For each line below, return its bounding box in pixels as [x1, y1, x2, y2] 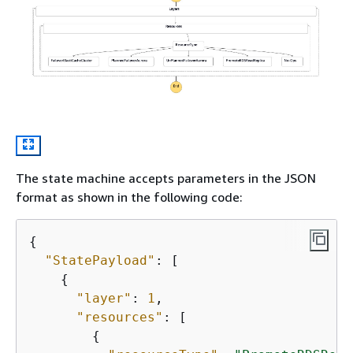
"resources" [76, 309, 163, 325]
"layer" [76, 290, 132, 306]
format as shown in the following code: [16, 188, 243, 205]
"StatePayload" [45, 252, 155, 268]
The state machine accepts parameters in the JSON [16, 169, 316, 186]
